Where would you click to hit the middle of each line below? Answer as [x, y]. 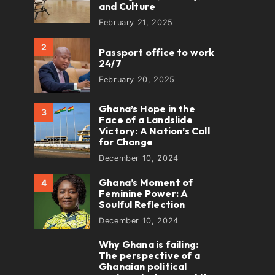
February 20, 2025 [137, 79]
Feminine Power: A [144, 193]
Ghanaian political [143, 266]
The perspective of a [149, 255]
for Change [126, 142]
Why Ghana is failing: [149, 244]
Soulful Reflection [143, 204]
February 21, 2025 [136, 22]
